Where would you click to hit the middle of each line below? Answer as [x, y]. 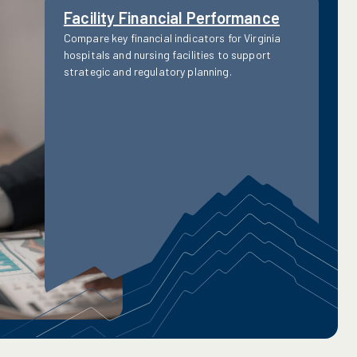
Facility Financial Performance [171, 18]
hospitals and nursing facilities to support [167, 55]
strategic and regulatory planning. [147, 71]
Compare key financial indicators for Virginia [172, 38]
